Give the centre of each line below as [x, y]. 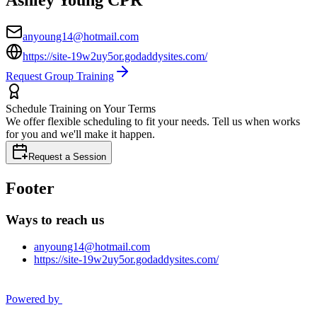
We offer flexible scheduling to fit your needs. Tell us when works [153, 122]
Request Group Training [60, 76]
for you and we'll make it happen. [80, 134]
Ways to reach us [55, 219]
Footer [30, 188]
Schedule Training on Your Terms [81, 109]
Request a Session [67, 157]
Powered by [33, 299]
